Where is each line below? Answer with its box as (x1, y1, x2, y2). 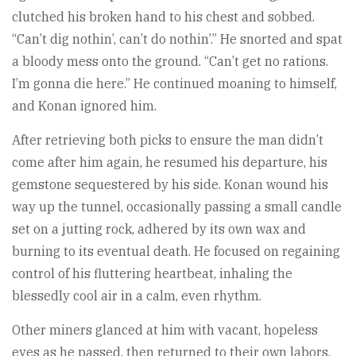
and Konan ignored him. (12, 97, 157, 114)
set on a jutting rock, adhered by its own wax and (12, 220, 306, 237)
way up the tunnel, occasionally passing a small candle (12, 198, 342, 215)
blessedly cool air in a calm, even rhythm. (12, 287, 261, 304)
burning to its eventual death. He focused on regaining (12, 242, 340, 259)
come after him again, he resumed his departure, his (12, 153, 327, 170)
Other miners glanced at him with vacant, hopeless (12, 321, 318, 338)
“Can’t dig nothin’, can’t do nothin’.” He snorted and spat (12, 30, 342, 47)
